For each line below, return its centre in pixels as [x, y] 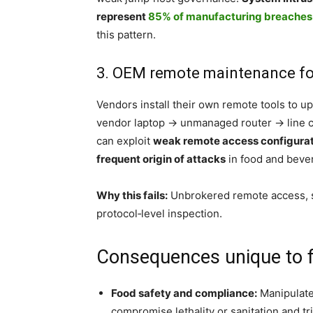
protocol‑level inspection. [161, 213]
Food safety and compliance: [184, 293]
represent [122, 16]
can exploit [125, 141]
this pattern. [126, 35]
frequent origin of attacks [161, 159]
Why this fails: [132, 195]
